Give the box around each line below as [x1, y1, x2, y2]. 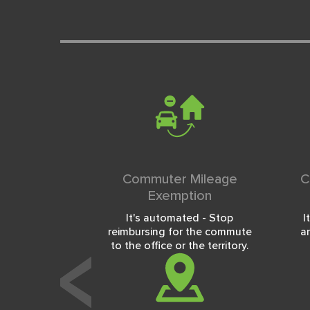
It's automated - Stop [126, 211, 233, 225]
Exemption [147, 188, 212, 204]
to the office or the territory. [111, 239, 248, 253]
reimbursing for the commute [107, 225, 252, 239]
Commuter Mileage [122, 171, 237, 188]
